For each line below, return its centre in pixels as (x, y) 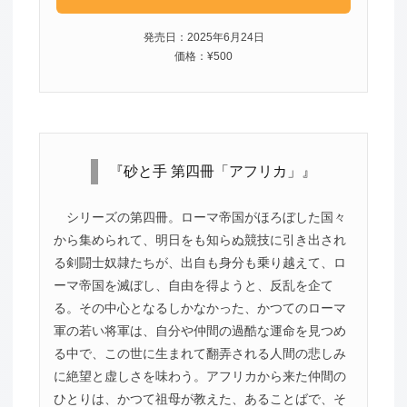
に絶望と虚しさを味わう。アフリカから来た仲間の (199, 377)
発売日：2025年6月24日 (203, 37)
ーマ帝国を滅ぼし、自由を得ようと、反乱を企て (193, 286)
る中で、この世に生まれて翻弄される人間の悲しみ (199, 354)
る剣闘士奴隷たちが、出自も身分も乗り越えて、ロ (199, 263)
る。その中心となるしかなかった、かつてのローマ (199, 308)
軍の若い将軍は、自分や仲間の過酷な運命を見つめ (199, 331)
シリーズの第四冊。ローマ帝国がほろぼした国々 (206, 218)
